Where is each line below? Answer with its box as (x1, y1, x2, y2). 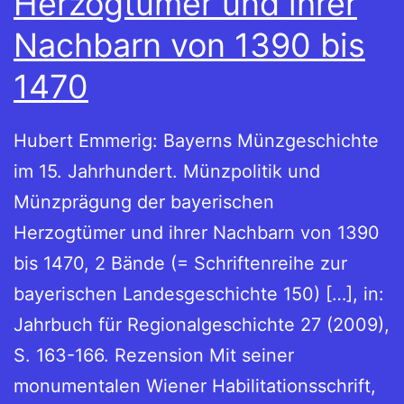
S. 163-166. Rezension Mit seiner (14, 344, 294, 367)
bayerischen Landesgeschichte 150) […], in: (14, 283, 384, 306)
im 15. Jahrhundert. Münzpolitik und (14, 161, 320, 183)
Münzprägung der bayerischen (14, 191, 274, 214)
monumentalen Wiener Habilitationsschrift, (14, 375, 376, 398)
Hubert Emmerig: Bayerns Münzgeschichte (14, 130, 379, 152)
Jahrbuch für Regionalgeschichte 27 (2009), (14, 314, 390, 336)
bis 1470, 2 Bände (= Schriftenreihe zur (14, 252, 347, 275)
